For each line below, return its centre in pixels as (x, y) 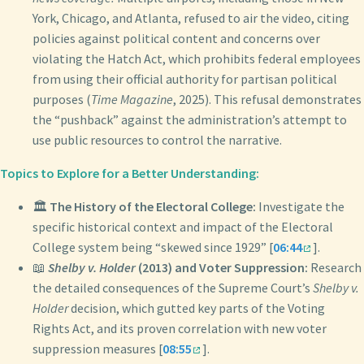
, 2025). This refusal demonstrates (267, 99)
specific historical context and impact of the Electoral (183, 226)
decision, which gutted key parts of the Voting (197, 308)
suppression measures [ (97, 348)
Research (335, 267)
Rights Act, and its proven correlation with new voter (180, 328)
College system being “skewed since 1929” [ (153, 247)
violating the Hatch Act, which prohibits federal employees (197, 58)
